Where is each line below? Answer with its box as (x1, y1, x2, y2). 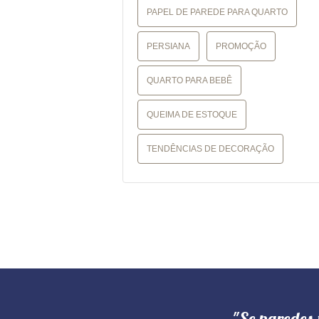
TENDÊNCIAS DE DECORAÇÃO (147, 144, 274, 154)
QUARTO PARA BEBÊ (147, 75, 232, 85)
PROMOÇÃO (216, 41, 266, 51)
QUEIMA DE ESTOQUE (147, 110, 237, 120)
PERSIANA (147, 41, 190, 51)
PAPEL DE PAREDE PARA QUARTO (147, 7, 288, 17)
